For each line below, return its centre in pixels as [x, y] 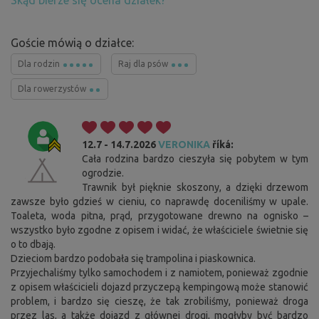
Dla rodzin [40, 64]
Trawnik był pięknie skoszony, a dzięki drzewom [195, 188]
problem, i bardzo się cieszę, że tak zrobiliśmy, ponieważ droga [159, 302]
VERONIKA [184, 145]
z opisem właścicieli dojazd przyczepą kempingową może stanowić [159, 287]
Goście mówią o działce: [72, 43]
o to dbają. [33, 245]
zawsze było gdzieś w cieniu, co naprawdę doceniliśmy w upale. [159, 202]
